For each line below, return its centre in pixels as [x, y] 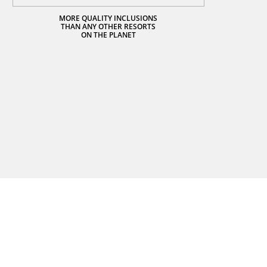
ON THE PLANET [108, 35]
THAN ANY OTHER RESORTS [108, 27]
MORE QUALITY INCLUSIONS [108, 18]
